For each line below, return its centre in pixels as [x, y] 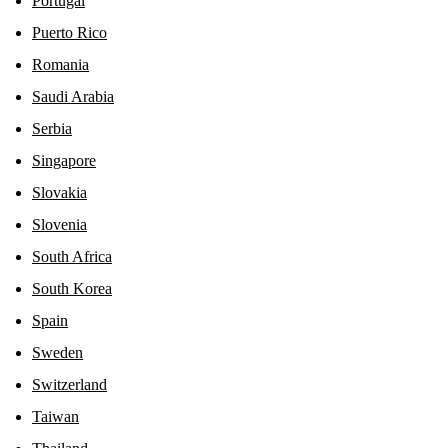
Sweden [57, 352]
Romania [60, 64]
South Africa [72, 256]
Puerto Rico [69, 32]
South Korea [72, 288]
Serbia [52, 128]
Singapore [64, 160]
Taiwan [55, 416]
